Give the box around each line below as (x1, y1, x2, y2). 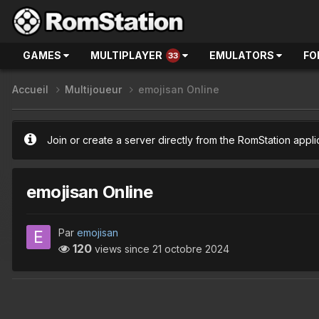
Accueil (12, 83, 51, 96)
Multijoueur (65, 83, 125, 96)
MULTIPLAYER (90, 49, 162, 61)
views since (92, 242, 152, 255)
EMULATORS (209, 49, 276, 61)
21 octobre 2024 (152, 242, 229, 255)
